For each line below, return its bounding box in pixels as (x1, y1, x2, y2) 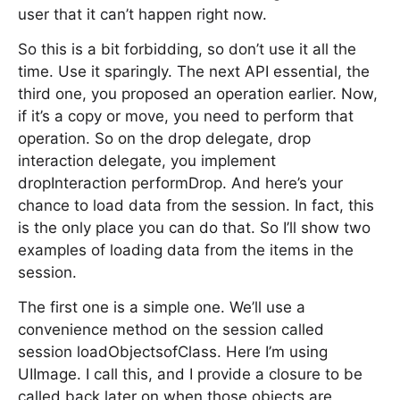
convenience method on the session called (18, 321, 324, 338)
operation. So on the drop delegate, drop (18, 129, 311, 147)
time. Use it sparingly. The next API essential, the (18, 62, 370, 80)
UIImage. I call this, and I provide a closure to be (18, 365, 362, 383)
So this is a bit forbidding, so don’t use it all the (18, 40, 356, 58)
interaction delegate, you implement (18, 152, 276, 170)
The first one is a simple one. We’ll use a (18, 298, 305, 316)
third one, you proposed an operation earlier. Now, (18, 85, 378, 103)
